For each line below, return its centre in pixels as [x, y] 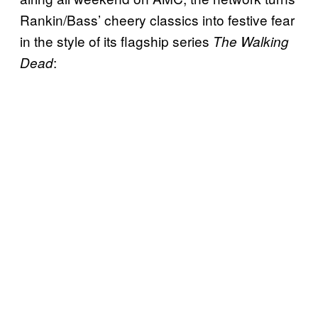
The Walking [251, 42]
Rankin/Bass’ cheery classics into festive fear [157, 20]
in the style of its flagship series [116, 41]
